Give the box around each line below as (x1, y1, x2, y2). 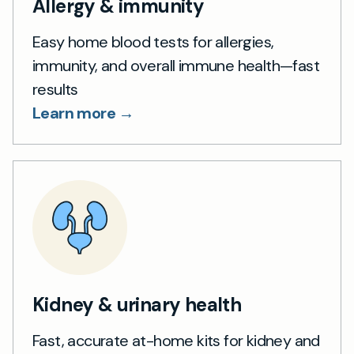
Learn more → (32, 103, 134, 123)
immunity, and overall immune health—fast (32, 55, 319, 76)
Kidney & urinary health (32, 292, 242, 317)
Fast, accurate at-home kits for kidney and (32, 330, 320, 351)
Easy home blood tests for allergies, (32, 32, 274, 52)
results (32, 79, 78, 100)
